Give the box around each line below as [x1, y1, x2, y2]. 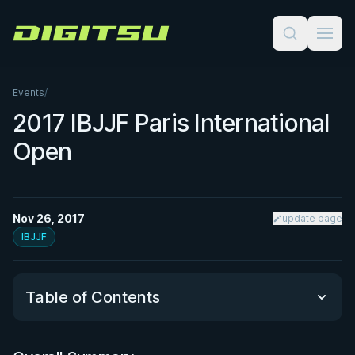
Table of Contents [25, 288, 160, 307]
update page [282, 212, 342, 224]
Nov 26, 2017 [13, 212, 85, 225]
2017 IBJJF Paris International [13, 109, 330, 137]
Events [13, 86, 44, 98]
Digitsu [12, 32, 52, 47]
